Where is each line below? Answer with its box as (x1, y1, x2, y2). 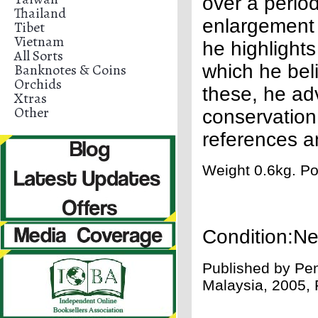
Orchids (14, 75, 62, 94)
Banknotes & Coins (14, 60, 126, 79)
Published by (202, 260, 295, 276)
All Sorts (14, 46, 63, 65)
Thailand (14, 4, 66, 23)
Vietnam (14, 32, 64, 51)
